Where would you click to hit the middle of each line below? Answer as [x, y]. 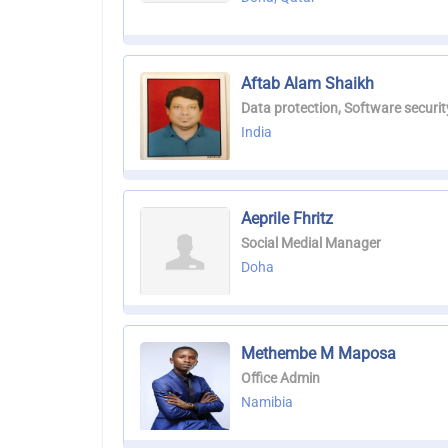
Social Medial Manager [311, 243]
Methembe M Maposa [318, 354]
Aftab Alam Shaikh [307, 84]
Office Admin [280, 378]
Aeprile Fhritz [287, 219]
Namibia [267, 402]
